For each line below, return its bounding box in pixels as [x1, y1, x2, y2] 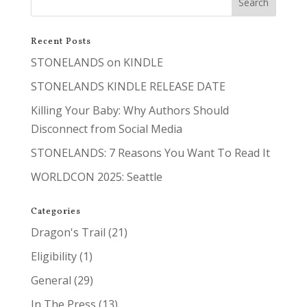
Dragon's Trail [30, 224, 106, 240]
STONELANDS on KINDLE [30, 54, 163, 70]
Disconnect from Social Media [30, 121, 182, 136]
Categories [30, 205, 81, 218]
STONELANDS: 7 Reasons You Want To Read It [30, 145, 270, 160]
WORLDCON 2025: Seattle [30, 169, 162, 184]
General [30, 272, 71, 288]
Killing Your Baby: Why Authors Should [30, 102, 229, 118]
